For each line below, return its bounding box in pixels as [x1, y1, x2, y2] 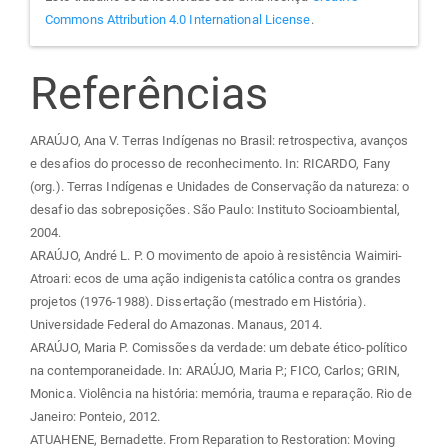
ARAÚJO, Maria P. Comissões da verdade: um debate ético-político [30, 340, 408, 356]
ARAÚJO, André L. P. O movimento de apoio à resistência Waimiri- [30, 248, 403, 264]
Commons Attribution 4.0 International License [45, 11, 311, 27]
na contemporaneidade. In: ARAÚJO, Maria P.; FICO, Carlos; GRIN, [30, 363, 401, 379]
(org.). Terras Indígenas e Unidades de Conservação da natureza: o [30, 179, 410, 195]
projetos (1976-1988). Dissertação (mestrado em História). [30, 294, 366, 310]
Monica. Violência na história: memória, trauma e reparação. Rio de [30, 386, 412, 402]
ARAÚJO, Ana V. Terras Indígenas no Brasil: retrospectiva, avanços [30, 133, 409, 149]
